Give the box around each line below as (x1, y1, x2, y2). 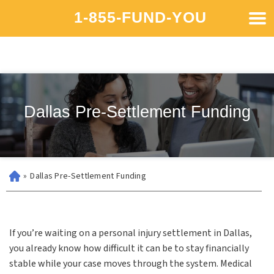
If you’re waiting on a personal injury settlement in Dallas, (9, 226, 252, 240)
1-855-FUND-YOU (73, 8, 207, 26)
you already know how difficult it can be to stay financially (9, 242, 249, 255)
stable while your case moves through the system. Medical (9, 257, 252, 270)
